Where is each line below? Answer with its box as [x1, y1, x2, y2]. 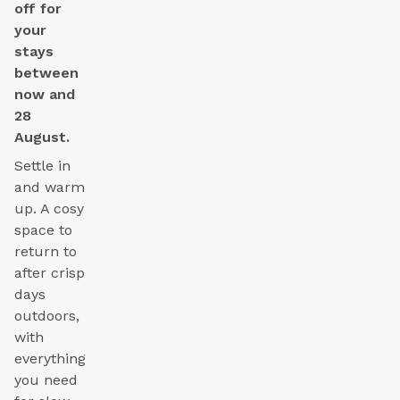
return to [14, 243, 77, 261]
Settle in [14, 157, 71, 175]
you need [14, 371, 78, 389]
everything [14, 350, 86, 368]
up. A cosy [14, 200, 84, 218]
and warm [14, 179, 85, 196]
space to [14, 221, 72, 239]
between [14, 64, 79, 82]
